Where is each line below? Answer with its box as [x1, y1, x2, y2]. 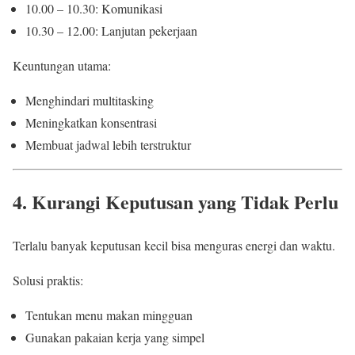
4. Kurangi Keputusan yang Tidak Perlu [13, 188, 338, 216]
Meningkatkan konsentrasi [25, 113, 157, 131]
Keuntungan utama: [13, 56, 111, 74]
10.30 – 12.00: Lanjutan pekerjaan [25, 21, 197, 39]
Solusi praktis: [13, 272, 83, 289]
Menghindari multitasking [25, 91, 154, 109]
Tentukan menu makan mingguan [25, 307, 193, 324]
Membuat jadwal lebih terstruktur [25, 136, 191, 153]
